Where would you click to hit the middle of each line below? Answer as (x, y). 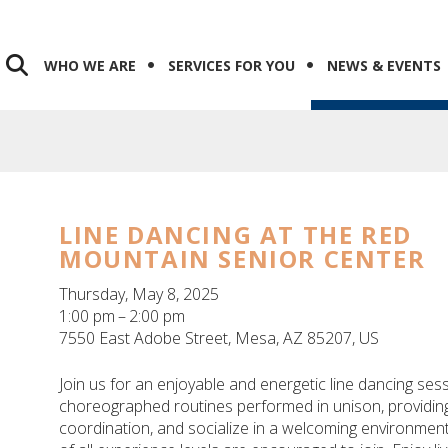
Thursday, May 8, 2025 (139, 294)
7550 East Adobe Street (143, 338)
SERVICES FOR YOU (231, 65)
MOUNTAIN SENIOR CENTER (242, 259)
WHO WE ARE (90, 65)
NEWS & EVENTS (384, 65)
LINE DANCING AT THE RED (235, 235)
